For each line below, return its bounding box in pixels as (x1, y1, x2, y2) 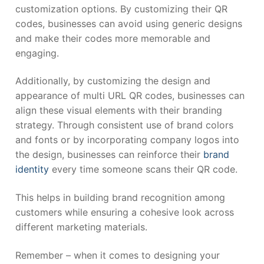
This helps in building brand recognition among (15, 192, 225, 204)
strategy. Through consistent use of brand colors (15, 119, 233, 131)
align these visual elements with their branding (15, 104, 222, 117)
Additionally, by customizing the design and (15, 75, 210, 87)
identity (15, 163, 49, 176)
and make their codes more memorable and (15, 32, 210, 44)
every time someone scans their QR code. (49, 163, 237, 176)
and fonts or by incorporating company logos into (15, 134, 239, 146)
